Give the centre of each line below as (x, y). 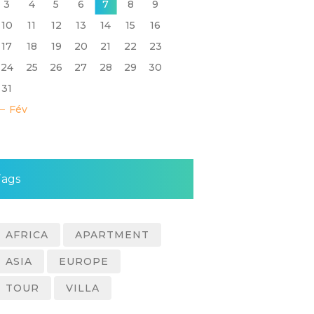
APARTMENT (112, 235)
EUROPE (84, 262)
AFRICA (27, 235)
